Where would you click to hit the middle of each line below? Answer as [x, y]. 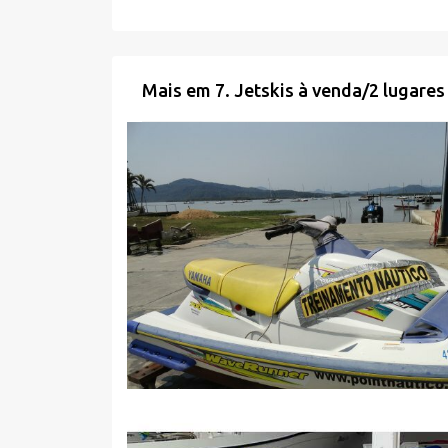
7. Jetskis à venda [288, 90]
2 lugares [407, 90]
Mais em [178, 90]
